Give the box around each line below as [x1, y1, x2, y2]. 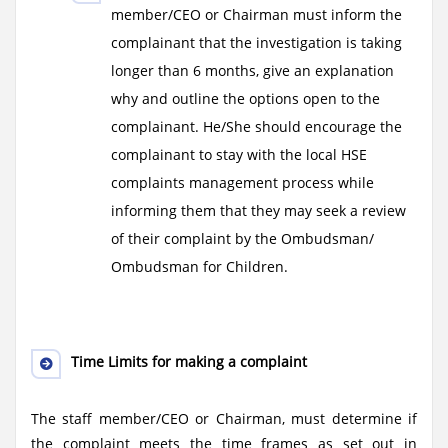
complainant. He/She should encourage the [111, 117, 402, 136]
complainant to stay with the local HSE [111, 145, 367, 164]
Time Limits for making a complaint [71, 352, 307, 371]
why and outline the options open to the [111, 89, 380, 108]
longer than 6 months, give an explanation [111, 61, 394, 80]
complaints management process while [111, 173, 374, 192]
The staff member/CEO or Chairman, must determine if [31, 409, 417, 428]
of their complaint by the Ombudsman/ [111, 229, 374, 248]
